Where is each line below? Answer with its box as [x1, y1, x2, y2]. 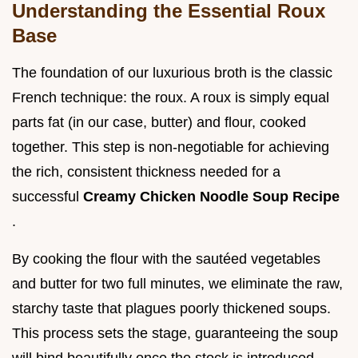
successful [12, 189, 83, 205]
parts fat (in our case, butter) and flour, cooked [12, 114, 306, 131]
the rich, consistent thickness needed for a [12, 164, 280, 181]
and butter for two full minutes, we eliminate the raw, [12, 276, 343, 292]
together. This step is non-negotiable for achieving [12, 139, 329, 156]
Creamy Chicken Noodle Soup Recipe [83, 189, 340, 205]
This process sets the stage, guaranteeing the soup [12, 325, 338, 342]
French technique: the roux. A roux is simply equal [12, 89, 329, 106]
